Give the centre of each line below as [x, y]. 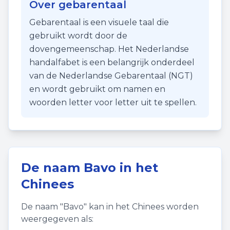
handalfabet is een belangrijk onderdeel [112, 62]
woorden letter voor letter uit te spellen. [113, 102]
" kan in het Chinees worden [141, 207]
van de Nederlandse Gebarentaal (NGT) [111, 76]
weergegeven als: [57, 219]
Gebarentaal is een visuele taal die [99, 22]
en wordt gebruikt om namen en [97, 89]
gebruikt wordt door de [78, 36]
